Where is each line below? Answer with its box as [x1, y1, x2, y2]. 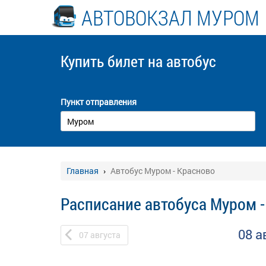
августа [90, 229, 121, 240]
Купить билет [61, 51, 148, 71]
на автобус [148, 51, 216, 71]
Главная [66, 165, 99, 176]
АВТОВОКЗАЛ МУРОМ [81, 3, 259, 31]
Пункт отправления [61, 96, 137, 107]
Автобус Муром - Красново [110, 165, 215, 176]
